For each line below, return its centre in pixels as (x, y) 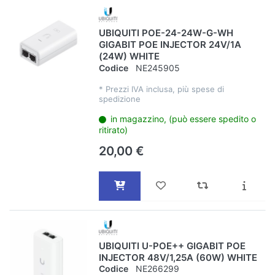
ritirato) (113, 130)
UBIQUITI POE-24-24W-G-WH (166, 33)
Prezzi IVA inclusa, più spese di (165, 89)
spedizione (119, 99)
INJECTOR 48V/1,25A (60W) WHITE (178, 257)
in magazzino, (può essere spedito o (184, 118)
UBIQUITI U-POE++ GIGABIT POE (172, 246)
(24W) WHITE (129, 56)
